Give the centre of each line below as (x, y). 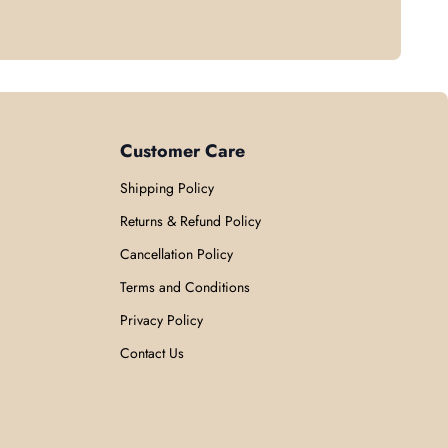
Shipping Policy (167, 187)
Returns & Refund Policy (191, 220)
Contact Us (152, 352)
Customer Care (183, 150)
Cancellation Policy (177, 253)
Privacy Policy (162, 319)
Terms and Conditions (185, 286)
